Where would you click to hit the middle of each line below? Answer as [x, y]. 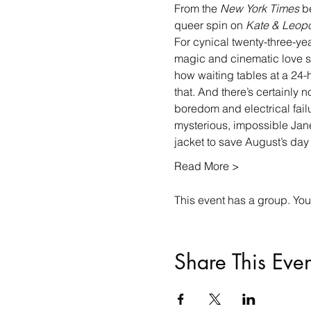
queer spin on [210, 25]
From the [197, 8]
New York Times [259, 8]
